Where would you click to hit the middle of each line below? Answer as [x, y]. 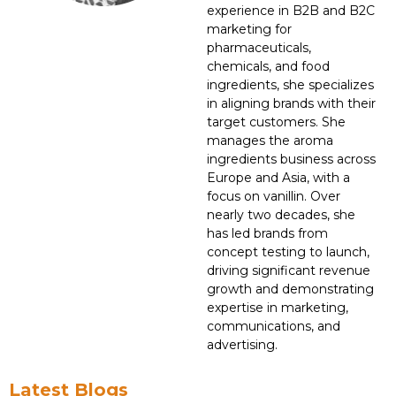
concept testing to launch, [288, 251]
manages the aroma [270, 140]
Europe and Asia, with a [278, 177]
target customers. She [276, 122]
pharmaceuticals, [259, 47]
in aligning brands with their [291, 103]
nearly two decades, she [281, 214]
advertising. [242, 344]
